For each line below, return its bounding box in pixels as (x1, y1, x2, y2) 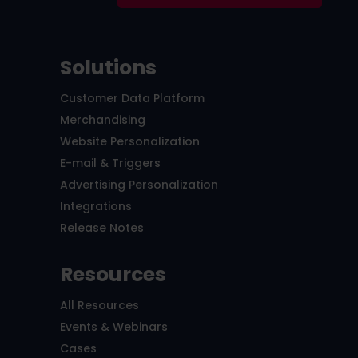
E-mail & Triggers (59, 155, 161, 172)
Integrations (59, 198, 132, 215)
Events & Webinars (59, 319, 168, 336)
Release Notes (59, 220, 144, 237)
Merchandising (59, 112, 145, 129)
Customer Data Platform (59, 90, 205, 107)
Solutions (59, 54, 157, 82)
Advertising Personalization (59, 177, 218, 193)
